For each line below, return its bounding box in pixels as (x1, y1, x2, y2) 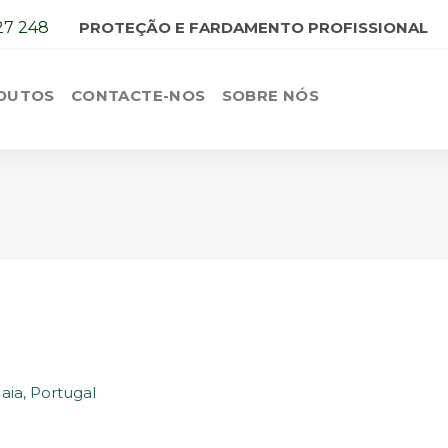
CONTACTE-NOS (70, 86, 206, 106)
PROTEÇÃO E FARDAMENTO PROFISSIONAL (79, 17, 428, 37)
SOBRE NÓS (221, 86, 320, 106)
